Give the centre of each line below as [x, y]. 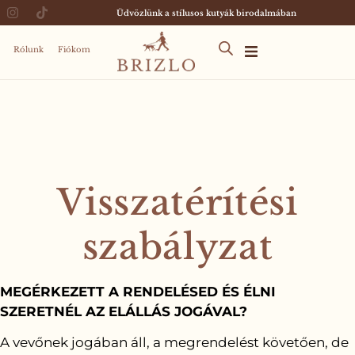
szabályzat [177, 247]
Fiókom [74, 50]
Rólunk [29, 50]
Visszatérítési [177, 202]
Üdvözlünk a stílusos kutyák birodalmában [206, 13]
